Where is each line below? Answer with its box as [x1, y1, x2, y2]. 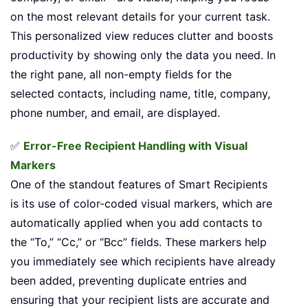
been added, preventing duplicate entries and [10, 273, 247, 287]
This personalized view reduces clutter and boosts [10, 28, 273, 43]
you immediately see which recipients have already [10, 254, 276, 268]
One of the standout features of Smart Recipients [10, 177, 267, 191]
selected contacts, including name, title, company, [10, 86, 270, 100]
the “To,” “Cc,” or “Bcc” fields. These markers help [10, 234, 267, 249]
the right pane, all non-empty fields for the [10, 67, 232, 81]
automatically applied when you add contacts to [10, 215, 263, 230]
